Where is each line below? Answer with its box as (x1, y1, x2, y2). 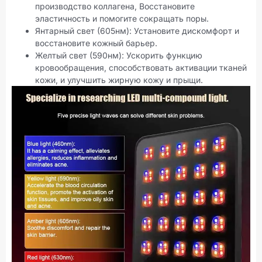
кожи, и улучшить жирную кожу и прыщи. (35, 74, 203, 85)
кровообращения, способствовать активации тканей (35, 62, 247, 73)
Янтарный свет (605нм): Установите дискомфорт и (35, 25, 239, 36)
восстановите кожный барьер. (35, 37, 157, 48)
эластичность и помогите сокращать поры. (35, 13, 209, 23)
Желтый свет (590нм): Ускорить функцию (35, 50, 202, 60)
